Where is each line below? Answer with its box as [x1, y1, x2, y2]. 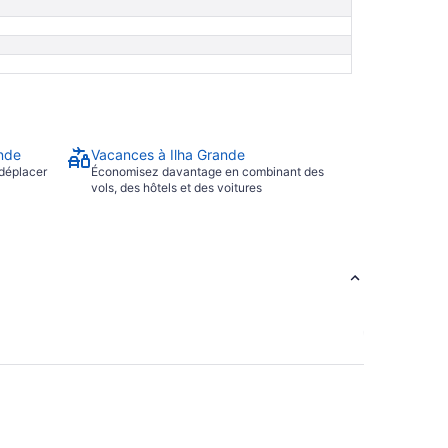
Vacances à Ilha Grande [91, 146, 245, 164]
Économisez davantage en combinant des [91, 164, 324, 180]
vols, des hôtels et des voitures [91, 180, 262, 196]
